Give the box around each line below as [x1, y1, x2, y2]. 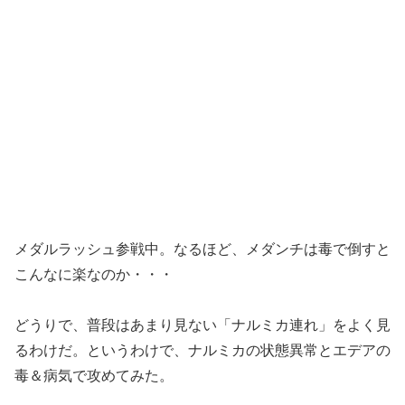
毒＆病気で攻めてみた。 [14, 368, 174, 384]
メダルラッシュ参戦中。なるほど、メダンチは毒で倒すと [14, 240, 391, 257]
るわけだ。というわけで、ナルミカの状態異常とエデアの [14, 343, 391, 359]
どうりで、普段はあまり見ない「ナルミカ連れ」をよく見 [14, 317, 391, 334]
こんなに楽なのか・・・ [14, 266, 174, 282]
